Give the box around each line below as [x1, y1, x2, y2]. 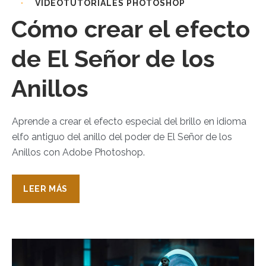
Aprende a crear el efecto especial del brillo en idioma [12, 115, 246, 127]
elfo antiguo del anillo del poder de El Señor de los [12, 131, 232, 142]
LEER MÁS [23, 183, 68, 194]
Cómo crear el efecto [11, 14, 251, 43]
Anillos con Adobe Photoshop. [12, 146, 145, 158]
